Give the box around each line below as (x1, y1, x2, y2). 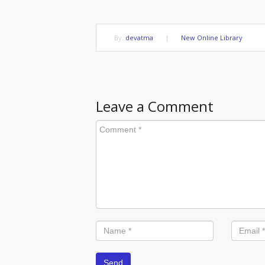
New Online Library (181, 33, 243, 43)
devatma (125, 33, 154, 43)
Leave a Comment (96, 96, 214, 117)
